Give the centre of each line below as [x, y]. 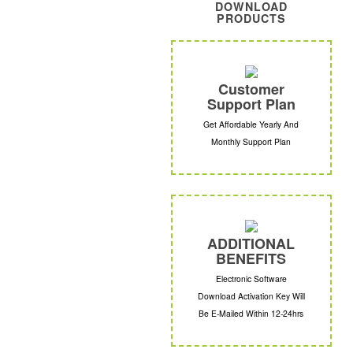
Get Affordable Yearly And [251, 124]
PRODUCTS [251, 19]
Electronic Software [251, 279]
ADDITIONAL [251, 244]
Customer [251, 89]
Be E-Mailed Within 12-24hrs [251, 314]
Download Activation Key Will [251, 296]
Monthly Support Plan [251, 142]
